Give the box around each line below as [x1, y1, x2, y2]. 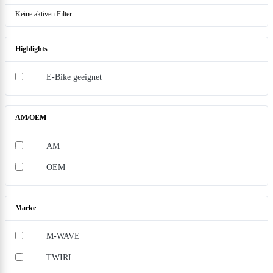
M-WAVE [46, 231, 80, 241]
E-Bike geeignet [46, 72, 102, 82]
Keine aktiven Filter [15, 10, 72, 18]
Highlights [15, 44, 48, 53]
